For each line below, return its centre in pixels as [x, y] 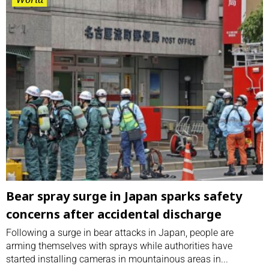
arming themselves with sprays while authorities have [119, 246]
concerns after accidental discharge [114, 214]
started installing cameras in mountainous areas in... [117, 259]
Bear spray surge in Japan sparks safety [124, 196]
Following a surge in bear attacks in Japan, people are [120, 232]
